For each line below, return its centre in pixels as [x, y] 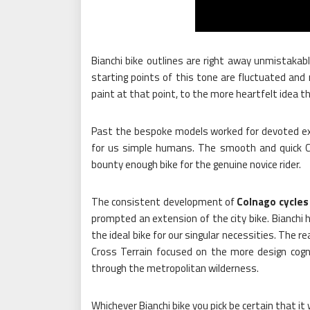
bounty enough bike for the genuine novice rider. [196, 164]
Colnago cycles [273, 202]
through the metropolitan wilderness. [175, 268]
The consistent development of [164, 202]
